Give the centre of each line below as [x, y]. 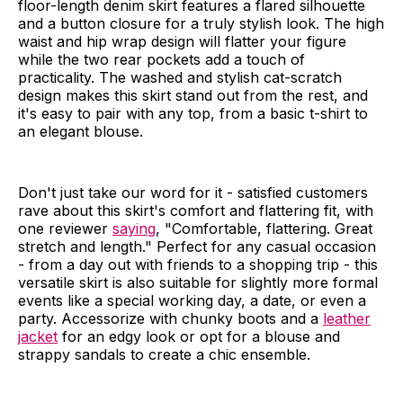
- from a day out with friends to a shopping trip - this [198, 264]
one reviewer [65, 228]
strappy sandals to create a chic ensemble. [164, 354]
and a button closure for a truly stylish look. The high [201, 23]
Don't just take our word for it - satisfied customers [193, 192]
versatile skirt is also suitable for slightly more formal [198, 282]
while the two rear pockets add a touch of [161, 59]
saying [134, 228]
